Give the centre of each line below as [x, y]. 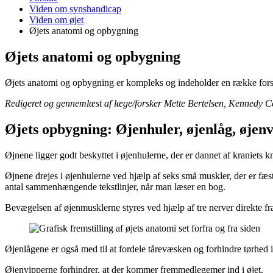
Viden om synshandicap [75, 9]
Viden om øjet [56, 20]
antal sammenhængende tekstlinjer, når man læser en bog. [115, 186]
